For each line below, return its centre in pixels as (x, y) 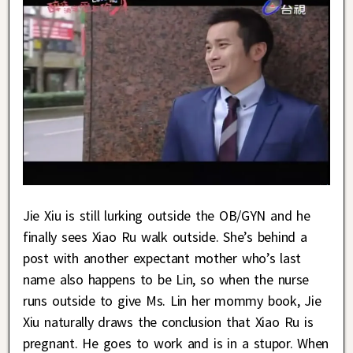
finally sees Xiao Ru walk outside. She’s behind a (165, 236)
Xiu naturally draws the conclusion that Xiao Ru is (168, 321)
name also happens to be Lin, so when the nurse (166, 279)
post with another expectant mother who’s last (162, 258)
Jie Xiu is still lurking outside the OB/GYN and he (167, 215)
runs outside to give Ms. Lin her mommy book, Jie (172, 300)
